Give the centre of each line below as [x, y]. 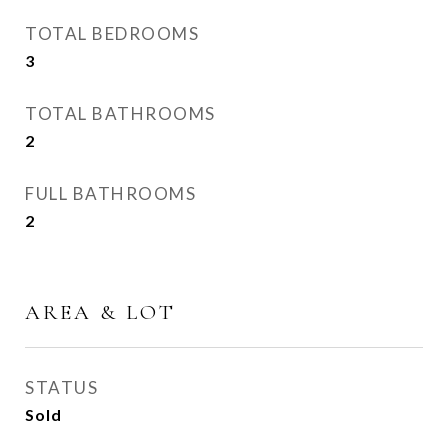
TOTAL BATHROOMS [120, 113]
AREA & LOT [100, 312]
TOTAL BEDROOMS [112, 33]
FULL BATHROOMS [110, 193]
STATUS [61, 387]
